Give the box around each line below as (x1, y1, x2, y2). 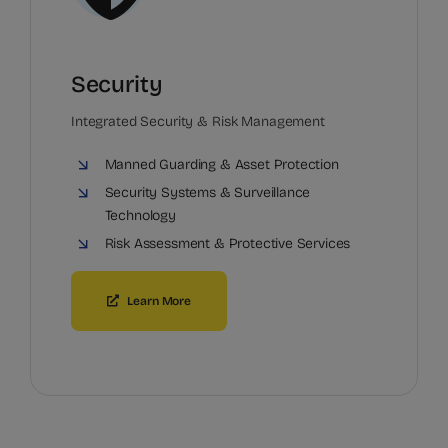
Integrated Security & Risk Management (71, 112, 325, 130)
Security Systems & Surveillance (104, 183, 311, 201)
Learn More (127, 293, 192, 308)
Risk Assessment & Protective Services (104, 234, 351, 252)
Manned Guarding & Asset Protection (104, 155, 339, 173)
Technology (104, 206, 176, 224)
